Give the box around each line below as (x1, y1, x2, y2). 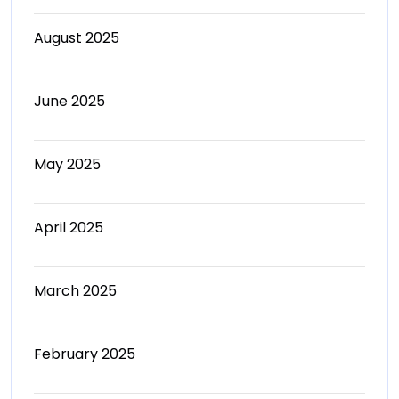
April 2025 (34, 217, 103, 238)
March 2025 (34, 281, 117, 301)
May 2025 (34, 154, 101, 175)
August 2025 (34, 28, 119, 48)
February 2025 (34, 344, 135, 364)
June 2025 (34, 91, 105, 111)
